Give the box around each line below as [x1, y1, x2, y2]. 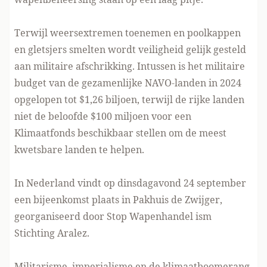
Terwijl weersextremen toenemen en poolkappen [14, 26, 241, 39]
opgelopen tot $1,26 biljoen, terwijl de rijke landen [14, 92, 244, 106]
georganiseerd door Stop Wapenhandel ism [14, 209, 212, 223]
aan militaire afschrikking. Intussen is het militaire [14, 59, 245, 73]
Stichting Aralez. [14, 226, 89, 240]
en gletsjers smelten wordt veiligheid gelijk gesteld [14, 42, 246, 56]
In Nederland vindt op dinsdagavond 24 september [14, 176, 246, 190]
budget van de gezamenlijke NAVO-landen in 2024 [14, 76, 241, 89]
